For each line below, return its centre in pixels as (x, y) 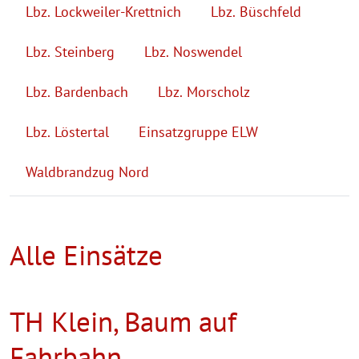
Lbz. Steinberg (70, 51)
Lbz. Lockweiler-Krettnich (103, 11)
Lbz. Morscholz (204, 91)
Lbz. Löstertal (67, 131)
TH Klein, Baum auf (123, 321)
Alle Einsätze (86, 254)
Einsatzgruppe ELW (198, 131)
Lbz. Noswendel (193, 51)
